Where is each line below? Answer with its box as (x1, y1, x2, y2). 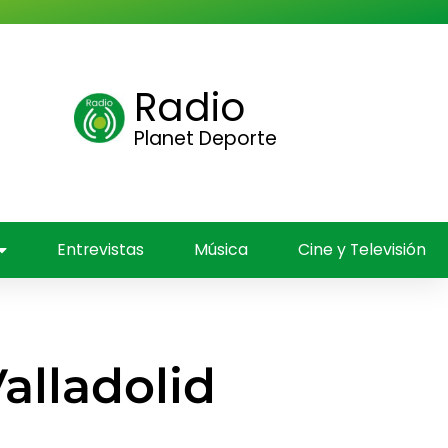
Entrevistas (57, 238, 144, 261)
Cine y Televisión (298, 238, 426, 261)
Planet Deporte (133, 124, 277, 152)
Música (194, 238, 248, 261)
